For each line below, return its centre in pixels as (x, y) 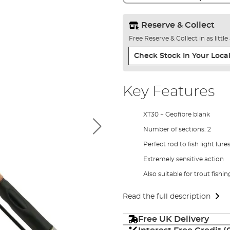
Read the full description (166, 196)
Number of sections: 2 (177, 129)
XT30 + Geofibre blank (176, 114)
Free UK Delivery (173, 219)
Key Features (168, 92)
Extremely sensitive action (183, 159)
